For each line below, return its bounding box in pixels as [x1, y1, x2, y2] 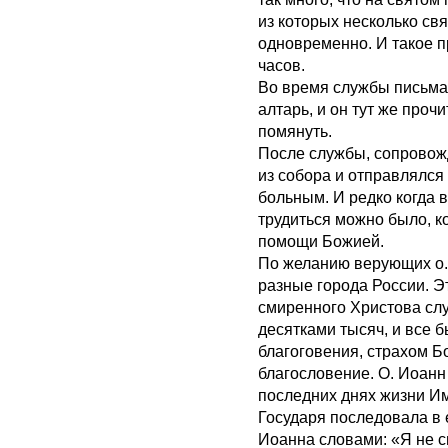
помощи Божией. [258, 233, 384, 250]
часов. [258, 57, 305, 74]
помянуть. [258, 123, 332, 140]
